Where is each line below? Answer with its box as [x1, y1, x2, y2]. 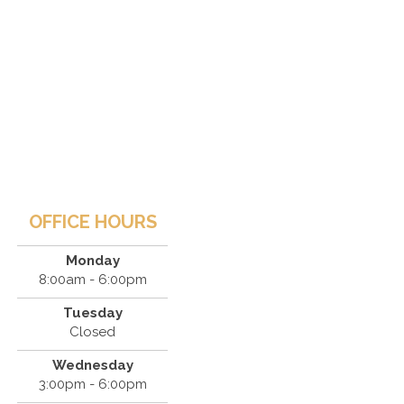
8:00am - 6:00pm [38, 271, 147, 288]
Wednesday [51, 356, 133, 373]
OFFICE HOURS [28, 210, 157, 233]
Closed [69, 323, 116, 340]
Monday [65, 252, 120, 269]
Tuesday [62, 304, 123, 321]
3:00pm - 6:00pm [38, 375, 147, 392]
